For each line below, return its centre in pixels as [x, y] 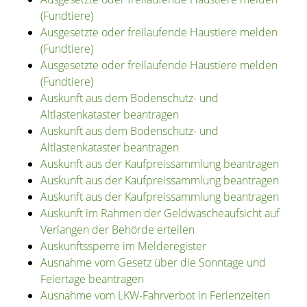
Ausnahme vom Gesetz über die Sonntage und [153, 263]
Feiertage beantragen [92, 279]
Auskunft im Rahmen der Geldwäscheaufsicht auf [160, 213]
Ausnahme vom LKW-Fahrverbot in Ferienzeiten [155, 296]
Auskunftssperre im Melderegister [123, 246]
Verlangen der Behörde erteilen [117, 230]
